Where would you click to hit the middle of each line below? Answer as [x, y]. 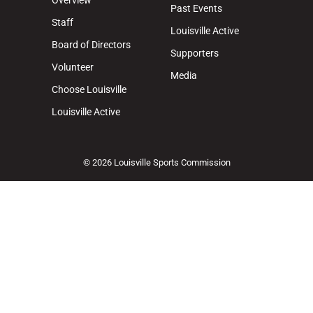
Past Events [196, 8]
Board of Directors [91, 45]
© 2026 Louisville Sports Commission [156, 162]
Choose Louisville [89, 89]
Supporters [195, 53]
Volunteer [73, 67]
